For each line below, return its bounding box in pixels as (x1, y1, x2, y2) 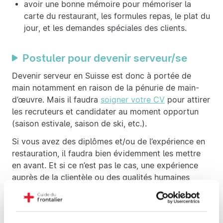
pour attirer (165, 95, 210, 105)
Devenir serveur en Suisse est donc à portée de (12, 71, 191, 81)
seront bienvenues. (12, 185, 85, 195)
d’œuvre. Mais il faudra (12, 95, 101, 105)
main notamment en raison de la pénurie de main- (12, 83, 199, 93)
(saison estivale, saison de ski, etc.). (12, 119, 152, 129)
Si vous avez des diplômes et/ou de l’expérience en (12, 137, 205, 147)
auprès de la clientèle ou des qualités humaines (12, 173, 190, 183)
